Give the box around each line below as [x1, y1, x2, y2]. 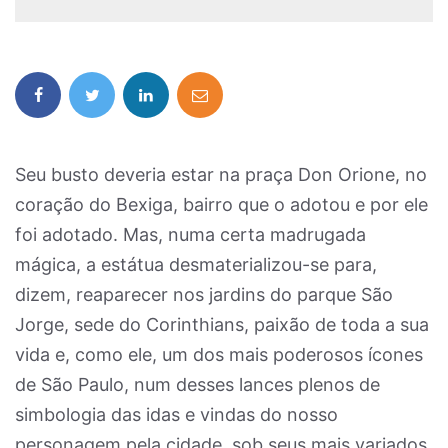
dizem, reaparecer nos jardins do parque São [15, 284, 393, 305]
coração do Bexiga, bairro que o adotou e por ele [15, 194, 428, 215]
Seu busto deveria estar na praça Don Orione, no [15, 164, 427, 185]
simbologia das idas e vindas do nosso [15, 404, 338, 425]
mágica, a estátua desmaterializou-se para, [15, 254, 377, 275]
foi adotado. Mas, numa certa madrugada [15, 224, 366, 245]
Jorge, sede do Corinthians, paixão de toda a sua [15, 314, 429, 335]
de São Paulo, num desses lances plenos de [15, 374, 380, 395]
